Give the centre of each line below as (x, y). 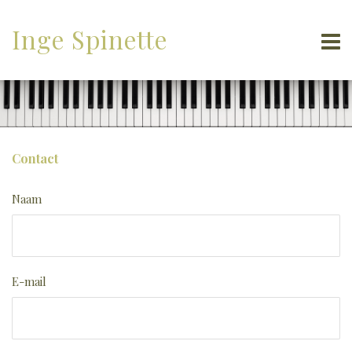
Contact (35, 158)
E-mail (29, 281)
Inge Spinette (90, 39)
